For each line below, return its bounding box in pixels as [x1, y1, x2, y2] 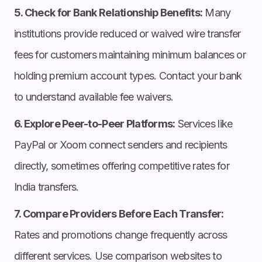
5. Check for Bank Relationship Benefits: [14, 6, 203, 19]
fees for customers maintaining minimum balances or [14, 48, 246, 61]
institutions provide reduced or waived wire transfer [14, 27, 241, 40]
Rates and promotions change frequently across [14, 228, 227, 241]
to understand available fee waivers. [14, 90, 174, 103]
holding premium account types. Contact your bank [14, 69, 242, 82]
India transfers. [14, 180, 79, 193]
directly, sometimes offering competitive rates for [14, 159, 229, 172]
